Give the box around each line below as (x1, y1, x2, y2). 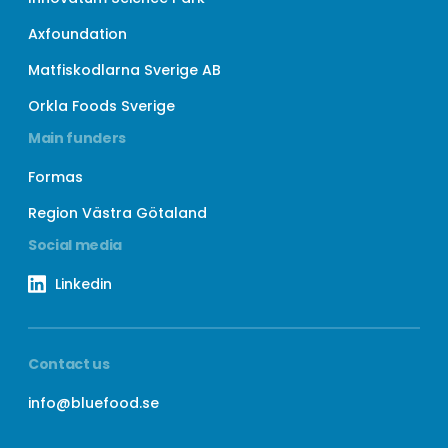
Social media (28, 235, 122, 256)
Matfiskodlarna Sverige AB (28, 59, 222, 80)
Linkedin (54, 274, 112, 295)
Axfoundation (28, 23, 128, 44)
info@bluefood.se (28, 393, 160, 414)
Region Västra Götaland (28, 203, 208, 224)
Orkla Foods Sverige (28, 95, 176, 116)
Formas (28, 167, 84, 188)
